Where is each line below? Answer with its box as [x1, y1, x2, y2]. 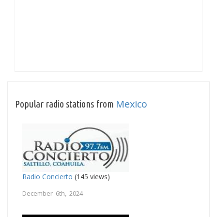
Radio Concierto [22, 171, 73, 181]
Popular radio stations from [15, 98, 116, 109]
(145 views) [73, 171, 110, 181]
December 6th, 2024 [22, 188, 83, 198]
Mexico [116, 97, 147, 110]
